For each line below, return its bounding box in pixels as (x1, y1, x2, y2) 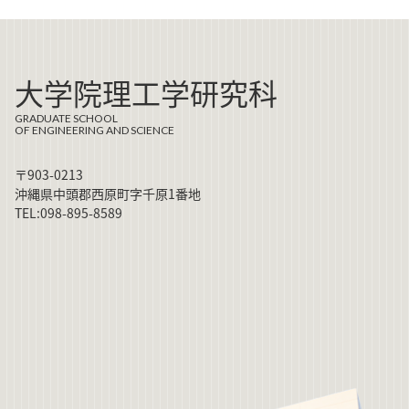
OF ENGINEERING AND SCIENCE (15, 122, 174, 137)
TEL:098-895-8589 (15, 203, 122, 222)
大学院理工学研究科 (15, 70, 278, 113)
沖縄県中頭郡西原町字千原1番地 (15, 184, 201, 203)
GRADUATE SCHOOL (15, 110, 118, 125)
